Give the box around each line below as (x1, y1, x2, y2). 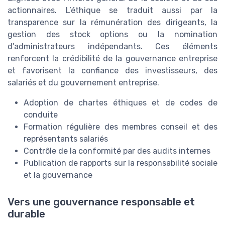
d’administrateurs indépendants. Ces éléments (8, 42, 217, 52)
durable (8, 208, 45, 220)
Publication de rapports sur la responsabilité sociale (24, 158, 217, 168)
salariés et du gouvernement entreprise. (8, 78, 159, 88)
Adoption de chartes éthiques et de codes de (24, 98, 217, 108)
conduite (24, 110, 58, 120)
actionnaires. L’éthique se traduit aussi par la (8, 6, 217, 16)
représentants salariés (24, 134, 108, 144)
